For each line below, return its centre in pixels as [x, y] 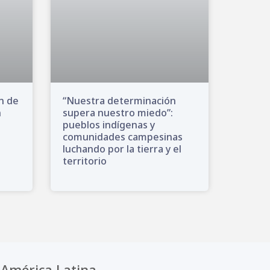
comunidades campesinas [122, 137]
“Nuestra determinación [119, 101]
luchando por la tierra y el [122, 149]
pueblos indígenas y [108, 125]
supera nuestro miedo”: [118, 113]
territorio [84, 161]
